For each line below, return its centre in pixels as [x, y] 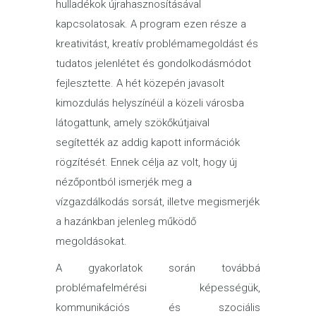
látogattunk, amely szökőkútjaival [133, 123]
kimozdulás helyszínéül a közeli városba [150, 103]
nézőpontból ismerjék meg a [124, 182]
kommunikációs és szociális [158, 308]
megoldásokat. [91, 241]
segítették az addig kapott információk [148, 142]
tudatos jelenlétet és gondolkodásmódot [153, 63]
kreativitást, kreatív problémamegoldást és [157, 44]
